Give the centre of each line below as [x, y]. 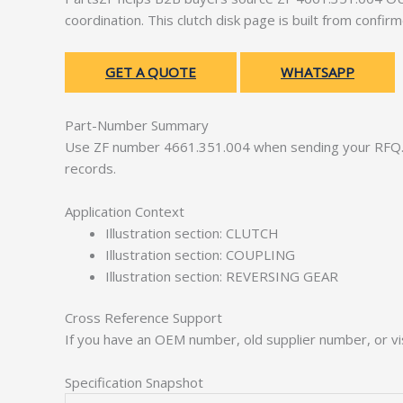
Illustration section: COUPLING [200, 254]
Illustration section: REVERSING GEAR [222, 276]
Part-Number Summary [137, 125]
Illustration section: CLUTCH [192, 233]
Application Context [125, 211]
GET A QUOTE [151, 72]
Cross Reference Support [143, 318]
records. [90, 168]
